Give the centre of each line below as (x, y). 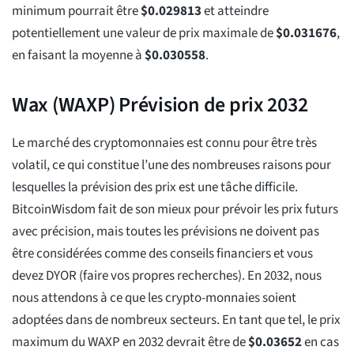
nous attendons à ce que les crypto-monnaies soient (154, 298)
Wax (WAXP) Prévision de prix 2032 (160, 105)
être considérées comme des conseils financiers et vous (162, 254)
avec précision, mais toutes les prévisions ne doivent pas (166, 232)
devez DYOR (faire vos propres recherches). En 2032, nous (167, 276)
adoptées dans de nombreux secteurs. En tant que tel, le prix (176, 320)
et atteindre (235, 11)
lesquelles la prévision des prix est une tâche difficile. (155, 188)
